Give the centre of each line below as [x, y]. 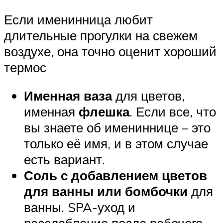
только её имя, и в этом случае [116, 144]
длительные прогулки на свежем [101, 35]
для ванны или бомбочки [106, 191]
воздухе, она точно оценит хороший [110, 51]
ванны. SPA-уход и [80, 207]
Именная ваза [68, 96]
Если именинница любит [78, 19]
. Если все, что [173, 112]
